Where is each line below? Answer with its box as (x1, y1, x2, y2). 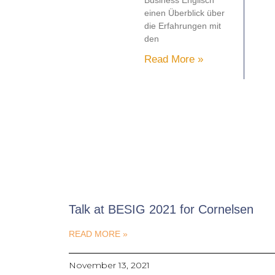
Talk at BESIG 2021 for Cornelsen (69, 203, 254, 217)
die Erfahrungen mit (144, 21, 222, 31)
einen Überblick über (144, 8, 225, 18)
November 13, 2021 (69, 260, 150, 271)
